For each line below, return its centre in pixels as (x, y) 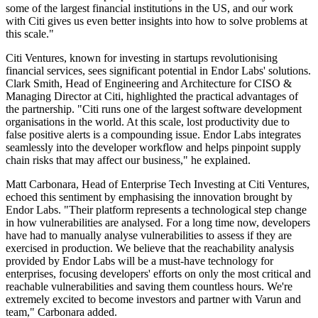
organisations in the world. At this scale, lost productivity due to (148, 122)
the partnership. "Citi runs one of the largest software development (154, 109)
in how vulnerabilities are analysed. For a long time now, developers (158, 223)
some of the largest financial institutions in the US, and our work (149, 9)
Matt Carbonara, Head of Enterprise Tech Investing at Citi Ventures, (158, 185)
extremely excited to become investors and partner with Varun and (153, 300)
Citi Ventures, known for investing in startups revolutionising (142, 58)
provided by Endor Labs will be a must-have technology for (139, 261)
